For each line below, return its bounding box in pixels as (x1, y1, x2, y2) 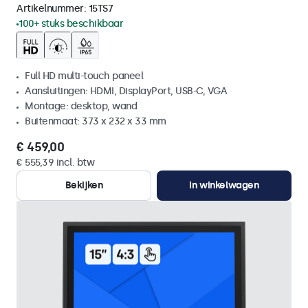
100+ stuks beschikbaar (19, 18, 123, 30)
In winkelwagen (189, 179, 259, 191)
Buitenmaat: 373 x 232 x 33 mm (25, 115, 166, 127)
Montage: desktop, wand (25, 100, 137, 112)
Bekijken (65, 179, 103, 191)
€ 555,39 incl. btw (16, 157, 94, 168)
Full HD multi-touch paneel (25, 70, 143, 82)
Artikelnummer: (16, 3, 89, 14)
